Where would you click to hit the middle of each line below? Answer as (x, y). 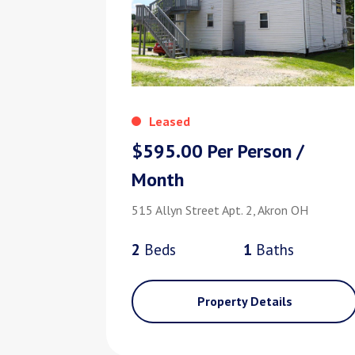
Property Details (244, 302)
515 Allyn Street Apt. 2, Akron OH (220, 210)
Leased (170, 122)
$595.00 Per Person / (218, 151)
